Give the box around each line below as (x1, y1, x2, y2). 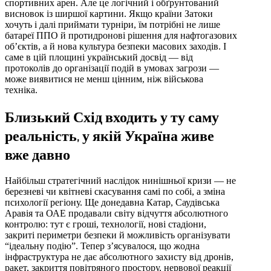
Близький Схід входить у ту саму (5, 107, 219, 126)
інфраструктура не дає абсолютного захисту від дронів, (5, 252, 233, 263)
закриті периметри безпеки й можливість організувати (5, 230, 230, 241)
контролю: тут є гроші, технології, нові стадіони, (5, 219, 206, 230)
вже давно (5, 145, 70, 164)
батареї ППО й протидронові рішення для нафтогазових (5, 30, 237, 41)
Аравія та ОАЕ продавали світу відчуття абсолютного (5, 208, 228, 219)
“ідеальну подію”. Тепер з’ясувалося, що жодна (5, 241, 200, 252)
